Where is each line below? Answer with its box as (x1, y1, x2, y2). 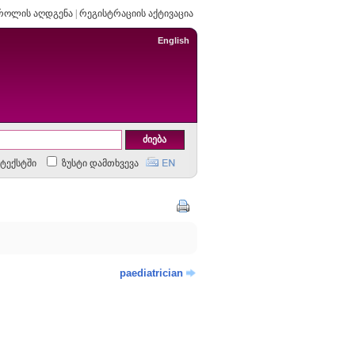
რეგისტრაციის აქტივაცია (78, 8, 193, 19)
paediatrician (119, 267, 183, 279)
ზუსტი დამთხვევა (59, 158, 139, 169)
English (157, 36, 189, 45)
